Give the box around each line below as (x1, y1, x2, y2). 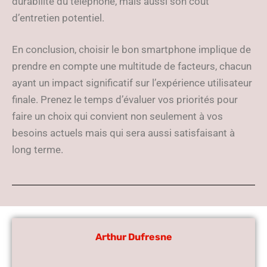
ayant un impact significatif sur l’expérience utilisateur (12, 77, 252, 89)
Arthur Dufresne (95, 231, 172, 243)
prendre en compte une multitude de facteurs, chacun (12, 60, 252, 72)
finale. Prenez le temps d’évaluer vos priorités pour (12, 94, 238, 105)
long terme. (12, 144, 63, 156)
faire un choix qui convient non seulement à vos (12, 110, 223, 122)
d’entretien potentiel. (12, 12, 104, 24)
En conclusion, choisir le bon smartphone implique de (12, 44, 251, 55)
